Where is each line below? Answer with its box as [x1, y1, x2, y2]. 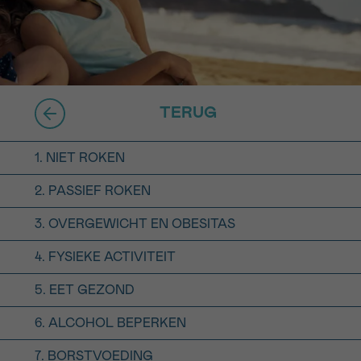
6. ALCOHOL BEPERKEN [34, 317, 186, 330]
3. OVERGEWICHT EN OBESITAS [34, 218, 235, 231]
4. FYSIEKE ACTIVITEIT [34, 251, 176, 264]
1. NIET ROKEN [34, 151, 125, 165]
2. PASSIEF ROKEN [34, 185, 151, 198]
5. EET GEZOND [34, 284, 135, 297]
